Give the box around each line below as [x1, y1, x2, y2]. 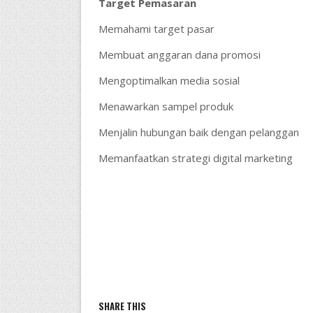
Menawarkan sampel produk [98, 99, 233, 113]
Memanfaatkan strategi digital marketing [98, 151, 293, 165]
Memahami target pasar [98, 22, 214, 36]
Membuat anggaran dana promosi [98, 48, 261, 61]
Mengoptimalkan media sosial [98, 73, 240, 87]
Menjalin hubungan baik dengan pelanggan [98, 125, 299, 139]
